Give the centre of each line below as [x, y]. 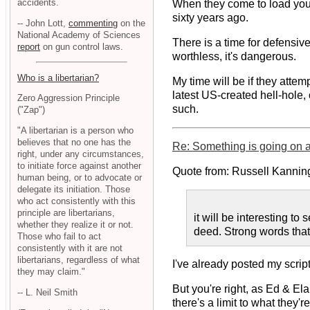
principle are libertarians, [66, 213]
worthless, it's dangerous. [234, 57]
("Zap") [31, 110]
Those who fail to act [59, 237]
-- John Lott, [43, 23]
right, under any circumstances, [81, 154]
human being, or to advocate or [80, 178]
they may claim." [51, 272]
